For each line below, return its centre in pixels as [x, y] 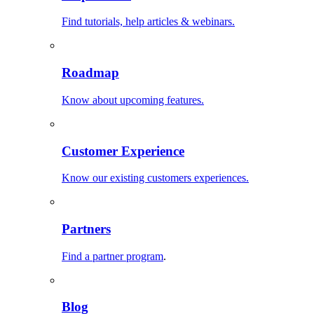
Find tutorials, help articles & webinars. [148, 22]
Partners [86, 229]
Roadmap [90, 73]
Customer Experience [123, 151]
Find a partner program [112, 256]
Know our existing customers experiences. [155, 178]
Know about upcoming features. [133, 100]
